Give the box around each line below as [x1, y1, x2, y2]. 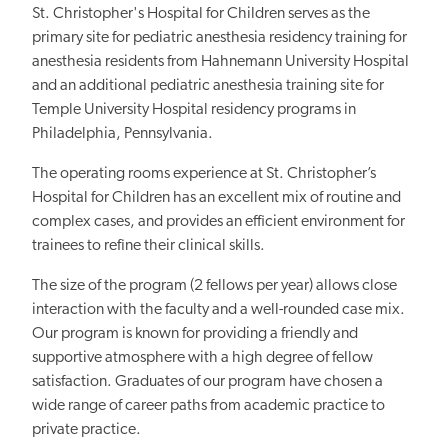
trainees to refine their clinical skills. [32, 238, 268, 255]
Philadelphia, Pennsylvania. [32, 126, 213, 143]
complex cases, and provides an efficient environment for [32, 214, 405, 231]
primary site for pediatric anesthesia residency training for [32, 30, 407, 47]
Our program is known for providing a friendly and [32, 326, 358, 343]
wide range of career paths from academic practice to [32, 398, 385, 415]
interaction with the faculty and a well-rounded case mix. [32, 302, 405, 319]
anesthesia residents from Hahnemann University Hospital [32, 54, 409, 71]
